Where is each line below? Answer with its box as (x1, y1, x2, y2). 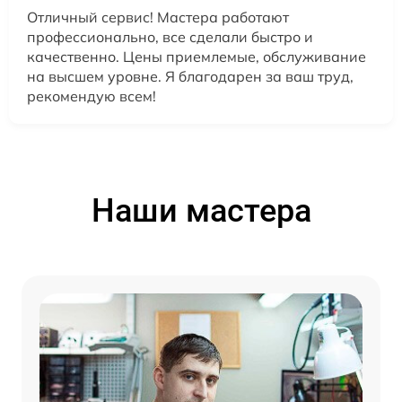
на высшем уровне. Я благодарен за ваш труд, (27, 66, 354, 85)
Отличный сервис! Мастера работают (27, 7, 289, 26)
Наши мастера (91, 191, 311, 230)
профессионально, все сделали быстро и (27, 27, 313, 46)
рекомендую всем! (27, 86, 156, 105)
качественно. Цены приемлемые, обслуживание (27, 47, 366, 66)
